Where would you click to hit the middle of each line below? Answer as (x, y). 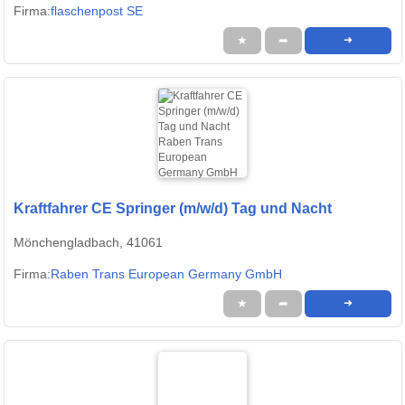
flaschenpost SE (97, 11)
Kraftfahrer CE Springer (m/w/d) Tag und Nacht (173, 209)
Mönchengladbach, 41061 (88, 243)
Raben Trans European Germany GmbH (166, 274)
